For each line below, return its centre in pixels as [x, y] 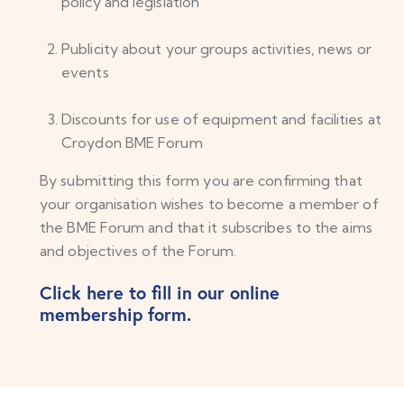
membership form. [115, 314]
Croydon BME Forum [134, 142]
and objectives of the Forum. [138, 250]
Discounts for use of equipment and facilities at [221, 119]
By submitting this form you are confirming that [201, 180]
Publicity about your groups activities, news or [216, 48]
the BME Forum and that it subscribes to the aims [206, 227]
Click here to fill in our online [160, 292]
